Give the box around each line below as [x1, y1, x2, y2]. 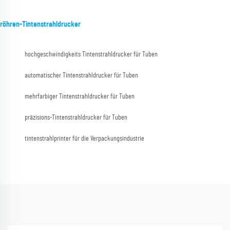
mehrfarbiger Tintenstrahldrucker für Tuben [25, 93, 135, 101]
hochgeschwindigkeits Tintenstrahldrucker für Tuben [25, 51, 158, 59]
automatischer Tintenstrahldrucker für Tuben [25, 72, 138, 80]
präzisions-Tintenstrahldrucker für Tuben [25, 114, 127, 122]
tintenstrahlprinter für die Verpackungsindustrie [25, 135, 144, 143]
